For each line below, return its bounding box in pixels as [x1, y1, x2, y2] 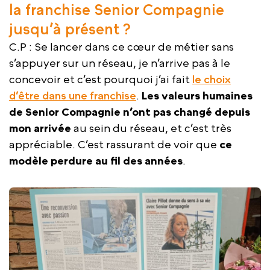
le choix [192, 73, 231, 86]
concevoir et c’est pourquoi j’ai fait [9, 73, 192, 86]
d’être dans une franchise [9, 89, 136, 102]
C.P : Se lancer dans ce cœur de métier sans [9, 40, 234, 54]
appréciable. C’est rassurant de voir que [9, 138, 219, 151]
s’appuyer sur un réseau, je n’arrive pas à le [9, 57, 230, 70]
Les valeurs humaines [142, 89, 253, 102]
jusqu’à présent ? [9, 20, 131, 38]
